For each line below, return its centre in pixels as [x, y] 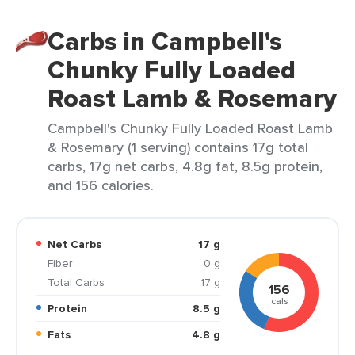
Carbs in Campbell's [165, 41]
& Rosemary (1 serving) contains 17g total [178, 147]
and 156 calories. [101, 185]
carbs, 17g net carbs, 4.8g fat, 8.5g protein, [185, 166]
